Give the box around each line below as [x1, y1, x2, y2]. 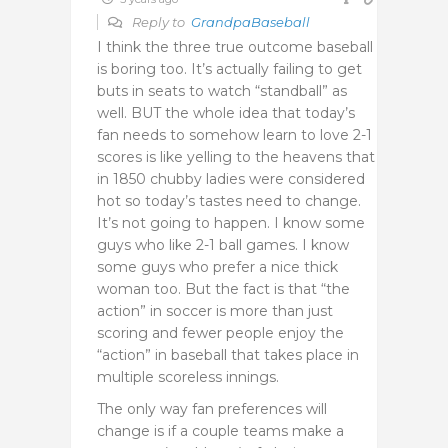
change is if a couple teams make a [97, 421, 344, 440]
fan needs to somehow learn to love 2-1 [97, 125, 372, 144]
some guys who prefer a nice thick [97, 257, 338, 276]
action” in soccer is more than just [97, 301, 333, 320]
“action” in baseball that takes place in [97, 345, 359, 364]
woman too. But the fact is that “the [97, 279, 350, 298]
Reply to [129, 13, 191, 30]
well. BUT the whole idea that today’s [97, 103, 355, 122]
